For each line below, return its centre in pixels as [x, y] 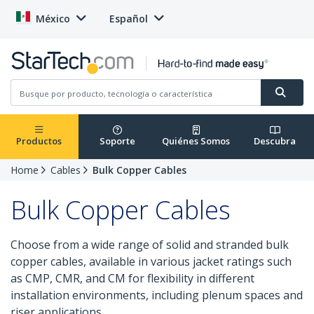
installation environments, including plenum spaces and [157, 295]
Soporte [117, 141]
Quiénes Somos [196, 141]
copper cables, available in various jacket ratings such [151, 262]
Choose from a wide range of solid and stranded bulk [150, 245]
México [53, 19]
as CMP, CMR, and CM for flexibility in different [132, 279]
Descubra [275, 141]
